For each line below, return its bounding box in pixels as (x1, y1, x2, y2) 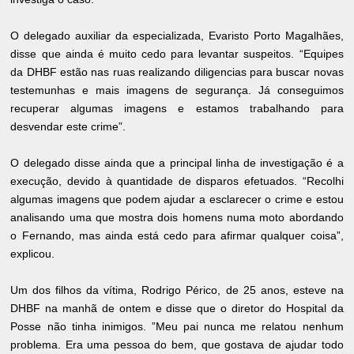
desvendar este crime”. (10, 119, 126, 133)
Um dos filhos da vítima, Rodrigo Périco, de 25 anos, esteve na (10, 283, 344, 296)
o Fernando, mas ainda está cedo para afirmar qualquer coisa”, (10, 228, 344, 242)
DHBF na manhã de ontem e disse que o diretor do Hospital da (10, 301, 344, 314)
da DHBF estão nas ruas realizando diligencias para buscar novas (10, 65, 344, 78)
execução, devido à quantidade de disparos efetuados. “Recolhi (10, 174, 344, 187)
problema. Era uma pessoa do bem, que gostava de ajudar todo (10, 337, 344, 351)
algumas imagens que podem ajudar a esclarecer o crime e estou (10, 192, 344, 205)
